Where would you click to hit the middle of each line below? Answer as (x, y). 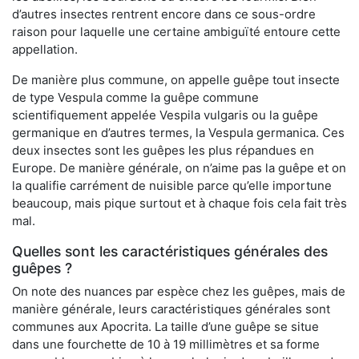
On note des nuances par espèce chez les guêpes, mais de (179, 291)
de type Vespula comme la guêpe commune (135, 97)
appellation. (45, 49)
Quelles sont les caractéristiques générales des (170, 251)
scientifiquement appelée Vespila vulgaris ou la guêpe (165, 115)
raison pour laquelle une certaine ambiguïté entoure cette (176, 31)
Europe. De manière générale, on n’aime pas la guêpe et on (179, 167)
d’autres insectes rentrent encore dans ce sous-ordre (164, 14)
